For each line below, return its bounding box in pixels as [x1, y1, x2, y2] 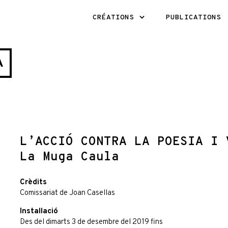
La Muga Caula [20, 150, 119, 165]
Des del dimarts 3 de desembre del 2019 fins [20, 217, 163, 227]
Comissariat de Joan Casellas [20, 188, 115, 198]
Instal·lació [20, 207, 58, 216]
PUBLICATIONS [166, 13, 221, 22]
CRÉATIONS [93, 13, 138, 22]
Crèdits [20, 178, 47, 187]
